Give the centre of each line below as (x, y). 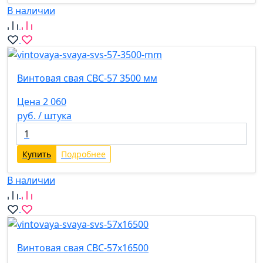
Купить (37, 154)
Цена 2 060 (42, 102)
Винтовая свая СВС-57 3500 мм (87, 78)
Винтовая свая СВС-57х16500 (83, 247)
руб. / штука (44, 116)
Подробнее (83, 154)
